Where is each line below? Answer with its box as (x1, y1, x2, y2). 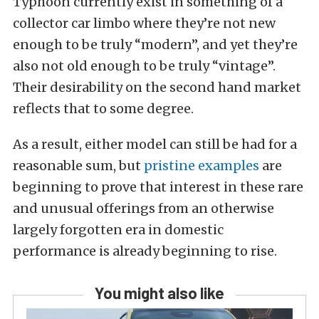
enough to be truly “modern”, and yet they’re (13, 36, 298, 53)
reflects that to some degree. (13, 100, 194, 117)
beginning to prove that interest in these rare (13, 178, 303, 195)
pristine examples (144, 157, 259, 174)
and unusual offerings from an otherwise (13, 199, 274, 216)
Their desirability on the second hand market (13, 78, 301, 95)
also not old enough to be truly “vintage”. (13, 57, 276, 74)
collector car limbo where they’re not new (13, 14, 276, 31)
